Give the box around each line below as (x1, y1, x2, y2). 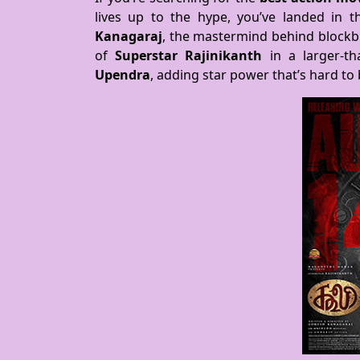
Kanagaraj (95, 27, 162, 45)
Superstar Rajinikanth (115, 47, 263, 64)
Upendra (95, 66, 150, 84)
